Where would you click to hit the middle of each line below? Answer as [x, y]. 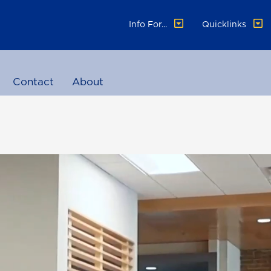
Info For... [149, 24]
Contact [33, 82]
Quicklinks [226, 24]
